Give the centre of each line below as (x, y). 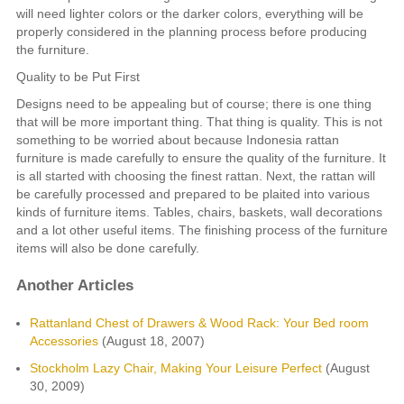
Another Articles (74, 285)
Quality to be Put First (78, 76)
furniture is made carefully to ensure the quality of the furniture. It (201, 157)
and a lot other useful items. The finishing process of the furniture (202, 230)
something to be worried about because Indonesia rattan (177, 139)
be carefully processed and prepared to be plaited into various (193, 193)
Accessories (64, 340)
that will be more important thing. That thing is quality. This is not (199, 121)
